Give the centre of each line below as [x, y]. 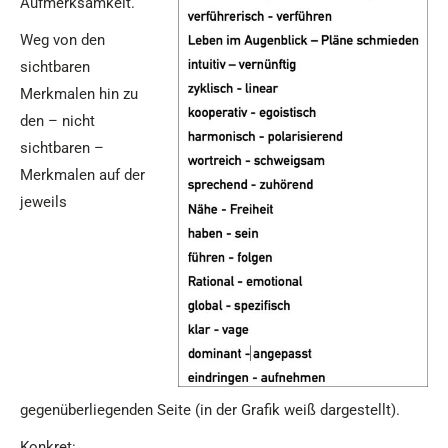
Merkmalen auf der [82, 175]
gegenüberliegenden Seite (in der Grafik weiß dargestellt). [210, 410]
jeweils [43, 202]
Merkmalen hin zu [79, 94]
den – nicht [57, 121]
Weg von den [62, 40]
